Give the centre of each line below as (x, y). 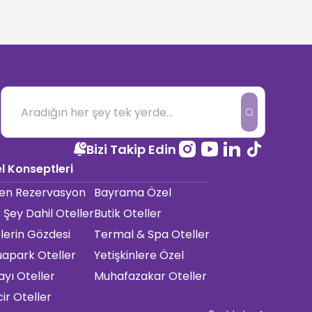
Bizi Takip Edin (131, 149)
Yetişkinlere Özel (139, 255)
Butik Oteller (127, 213)
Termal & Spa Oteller (151, 234)
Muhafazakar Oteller (150, 276)
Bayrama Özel (132, 193)
